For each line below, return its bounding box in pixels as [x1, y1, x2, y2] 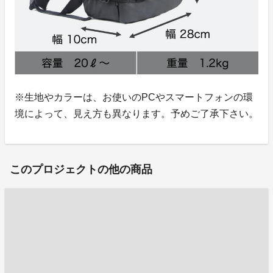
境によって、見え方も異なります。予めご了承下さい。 [15, 108, 258, 119]
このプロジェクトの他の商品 [10, 163, 152, 175]
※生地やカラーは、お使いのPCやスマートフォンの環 [15, 91, 253, 102]
